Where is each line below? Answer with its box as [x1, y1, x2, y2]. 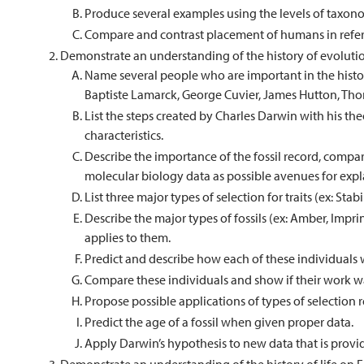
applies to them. [84, 229, 171, 245]
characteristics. [84, 127, 163, 143]
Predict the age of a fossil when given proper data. [84, 314, 353, 330]
